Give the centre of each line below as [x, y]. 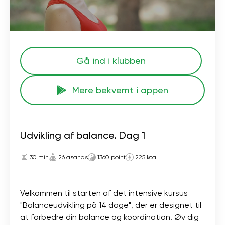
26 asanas [73, 157]
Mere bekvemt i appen [120, 90]
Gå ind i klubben [111, 60]
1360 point [111, 157]
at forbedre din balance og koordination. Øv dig [109, 217]
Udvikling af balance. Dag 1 [83, 135]
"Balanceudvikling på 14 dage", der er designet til [111, 205]
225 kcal [146, 157]
